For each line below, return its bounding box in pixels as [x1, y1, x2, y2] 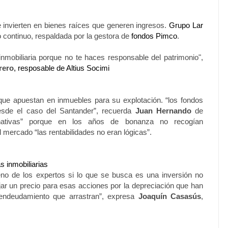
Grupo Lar [166, 20, 204, 30]
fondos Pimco [131, 31, 177, 40]
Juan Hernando [135, 106, 195, 115]
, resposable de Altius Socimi [14, 63, 109, 72]
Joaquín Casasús [138, 191, 202, 201]
